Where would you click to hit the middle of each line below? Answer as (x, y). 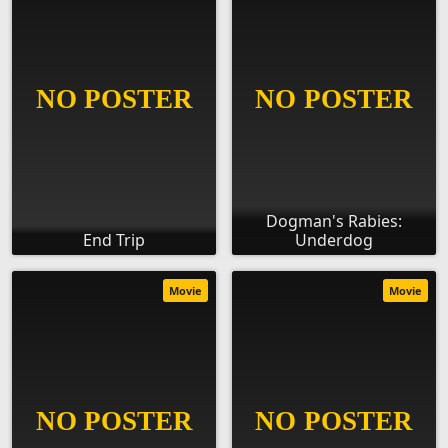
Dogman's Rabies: (334, 221)
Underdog (334, 240)
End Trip (114, 240)
